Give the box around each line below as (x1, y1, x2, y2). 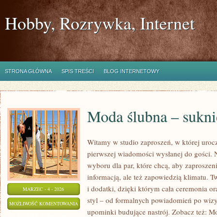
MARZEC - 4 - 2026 (23, 186, 64, 192)
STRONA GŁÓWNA (5, 68, 52, 74)
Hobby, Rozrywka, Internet (5, 11, 195, 34)
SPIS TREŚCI (62, 68, 94, 74)
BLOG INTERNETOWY (104, 68, 159, 74)
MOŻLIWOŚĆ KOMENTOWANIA (9, 200, 78, 207)
